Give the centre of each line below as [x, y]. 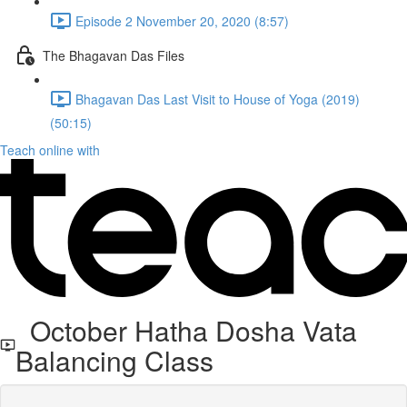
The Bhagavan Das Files [114, 55]
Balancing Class [115, 360]
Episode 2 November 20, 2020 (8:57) [182, 20]
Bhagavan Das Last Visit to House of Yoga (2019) [218, 99]
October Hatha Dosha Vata [187, 330]
